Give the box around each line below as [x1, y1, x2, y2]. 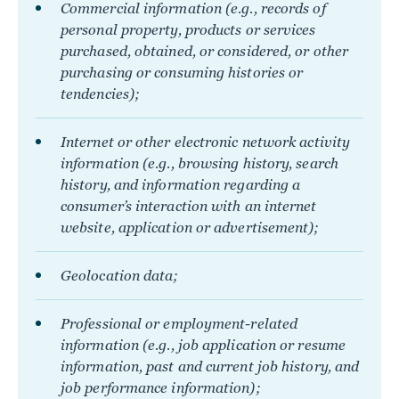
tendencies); [61, 85, 141, 102]
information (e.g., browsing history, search [61, 155, 338, 172]
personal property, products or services [61, 21, 316, 38]
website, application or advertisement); [61, 219, 320, 236]
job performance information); [61, 379, 261, 396]
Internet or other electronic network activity [61, 134, 351, 151]
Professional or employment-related [61, 315, 298, 332]
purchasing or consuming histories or [61, 64, 304, 81]
